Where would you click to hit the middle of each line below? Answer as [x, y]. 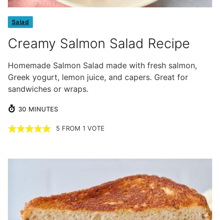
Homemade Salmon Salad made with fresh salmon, [102, 66]
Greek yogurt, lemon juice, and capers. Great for [98, 77]
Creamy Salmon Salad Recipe [99, 44]
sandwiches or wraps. [48, 89]
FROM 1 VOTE [82, 128]
